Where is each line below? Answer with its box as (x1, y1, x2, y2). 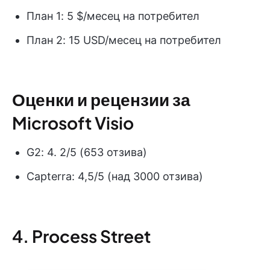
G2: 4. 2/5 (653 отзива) (27, 145, 147, 159)
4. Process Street (12, 225, 151, 246)
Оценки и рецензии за (12, 88, 190, 110)
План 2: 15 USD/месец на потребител (27, 33, 221, 46)
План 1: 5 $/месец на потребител (27, 9, 199, 22)
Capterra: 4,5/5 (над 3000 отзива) (27, 169, 203, 183)
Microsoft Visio (12, 111, 134, 133)
